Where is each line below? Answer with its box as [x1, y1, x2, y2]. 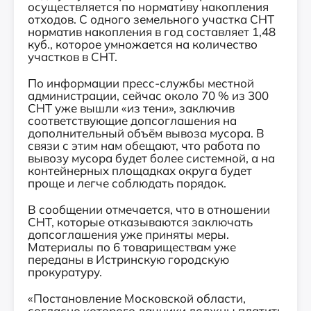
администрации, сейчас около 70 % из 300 [28, 88, 269, 103]
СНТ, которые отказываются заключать [28, 215, 253, 229]
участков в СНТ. [28, 49, 117, 64]
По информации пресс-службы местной [28, 76, 254, 90]
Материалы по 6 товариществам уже [28, 239, 236, 254]
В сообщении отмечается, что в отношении [28, 202, 270, 217]
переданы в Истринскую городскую [28, 252, 229, 267]
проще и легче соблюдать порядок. [28, 176, 226, 190]
